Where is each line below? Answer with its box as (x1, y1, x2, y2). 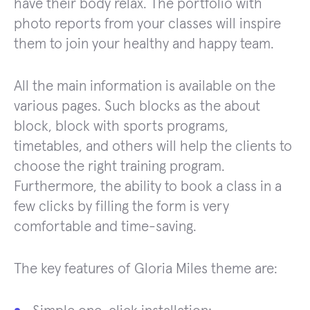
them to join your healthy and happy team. (14, 37, 274, 52)
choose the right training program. (14, 159, 225, 174)
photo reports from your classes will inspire (14, 17, 281, 32)
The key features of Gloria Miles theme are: (14, 262, 277, 277)
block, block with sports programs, (14, 119, 228, 134)
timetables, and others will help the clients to (14, 139, 292, 154)
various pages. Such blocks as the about (14, 99, 260, 114)
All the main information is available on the (14, 79, 275, 94)
